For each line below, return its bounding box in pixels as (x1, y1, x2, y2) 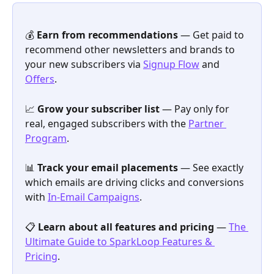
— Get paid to (178, 28, 246, 42)
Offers (25, 72, 54, 86)
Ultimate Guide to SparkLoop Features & (25, 234, 215, 248)
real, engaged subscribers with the (25, 116, 188, 130)
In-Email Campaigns (48, 190, 139, 204)
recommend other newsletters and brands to (25, 43, 237, 57)
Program (25, 131, 67, 145)
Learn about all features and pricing (38, 220, 214, 234)
